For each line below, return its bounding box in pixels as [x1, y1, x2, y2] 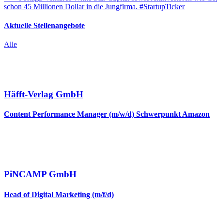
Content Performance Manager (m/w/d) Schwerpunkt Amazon [4, 110, 210, 119]
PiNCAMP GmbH [4, 169, 77, 180]
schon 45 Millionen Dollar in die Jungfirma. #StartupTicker [4, 2, 185, 11]
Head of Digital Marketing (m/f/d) [4, 190, 114, 199]
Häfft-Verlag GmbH [4, 89, 83, 100]
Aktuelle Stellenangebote [4, 21, 85, 30]
